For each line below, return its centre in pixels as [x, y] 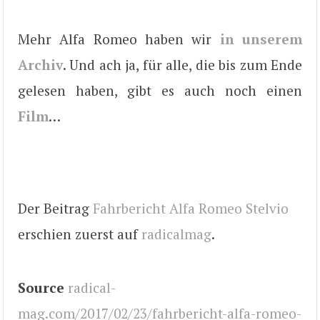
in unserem [261, 39]
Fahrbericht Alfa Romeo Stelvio [191, 209]
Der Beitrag [55, 209]
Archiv [40, 64]
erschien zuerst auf [80, 234]
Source [41, 287]
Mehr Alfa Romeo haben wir [119, 39]
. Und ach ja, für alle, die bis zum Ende [182, 64]
